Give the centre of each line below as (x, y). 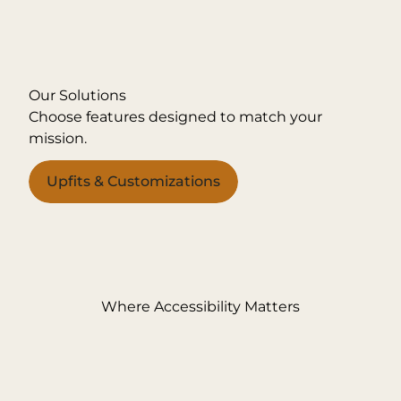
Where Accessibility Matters (200, 307)
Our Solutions (77, 95)
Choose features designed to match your (175, 117)
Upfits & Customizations (133, 181)
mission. (58, 138)
